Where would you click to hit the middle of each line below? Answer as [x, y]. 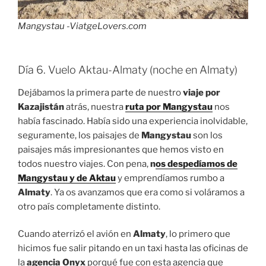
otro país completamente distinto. [89, 206]
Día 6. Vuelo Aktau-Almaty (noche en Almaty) [128, 70]
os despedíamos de [197, 164]
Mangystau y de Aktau [67, 178]
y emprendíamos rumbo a [170, 178]
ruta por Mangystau [169, 107]
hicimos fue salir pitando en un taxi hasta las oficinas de [133, 248]
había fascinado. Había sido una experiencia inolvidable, [133, 121]
